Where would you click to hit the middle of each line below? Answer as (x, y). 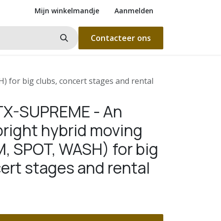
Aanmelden (134, 11)
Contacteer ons (121, 38)
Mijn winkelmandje (67, 11)
